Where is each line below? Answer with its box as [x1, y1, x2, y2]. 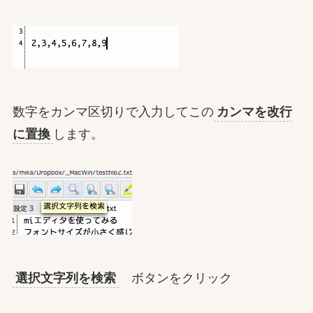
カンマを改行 [216, 105, 292, 119]
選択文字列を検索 [15, 270, 116, 285]
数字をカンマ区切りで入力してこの [12, 105, 214, 119]
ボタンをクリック [118, 270, 232, 285]
